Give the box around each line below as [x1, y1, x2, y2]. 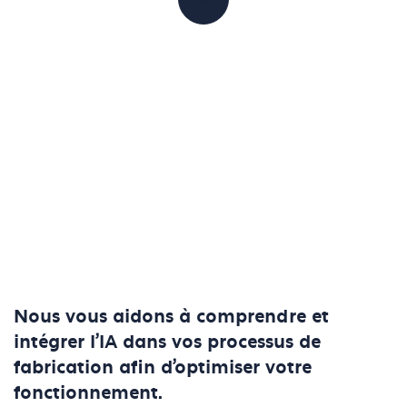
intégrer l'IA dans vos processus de [14, 330, 321, 354]
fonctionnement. [14, 381, 163, 405]
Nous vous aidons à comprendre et [14, 304, 329, 329]
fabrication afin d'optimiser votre [14, 355, 312, 380]
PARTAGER [203, 2, 273, 17]
